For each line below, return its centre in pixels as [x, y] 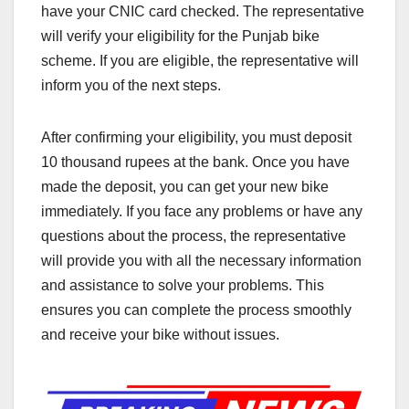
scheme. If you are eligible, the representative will [200, 61]
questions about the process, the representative [194, 236]
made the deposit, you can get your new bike [185, 187]
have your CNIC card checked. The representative [203, 12]
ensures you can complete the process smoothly [196, 310]
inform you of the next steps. [131, 86]
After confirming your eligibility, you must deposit [196, 138]
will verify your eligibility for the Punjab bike [180, 37]
